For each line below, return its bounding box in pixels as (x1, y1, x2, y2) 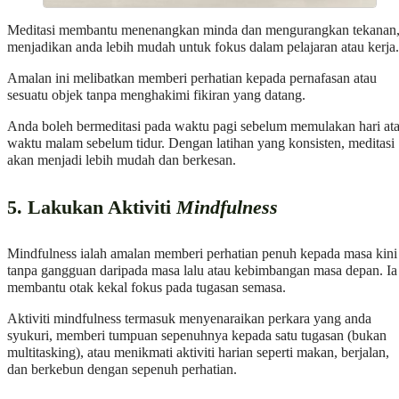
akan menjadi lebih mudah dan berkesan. (7, 152, 236, 169)
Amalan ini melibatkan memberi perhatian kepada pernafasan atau (7, 70, 377, 87)
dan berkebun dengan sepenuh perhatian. (7, 362, 237, 379)
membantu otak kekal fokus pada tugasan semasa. (7, 280, 286, 297)
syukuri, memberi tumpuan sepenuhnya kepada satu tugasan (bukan (7, 328, 387, 345)
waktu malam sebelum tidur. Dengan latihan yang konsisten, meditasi (7, 135, 395, 152)
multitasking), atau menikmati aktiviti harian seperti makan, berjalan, (7, 345, 389, 362)
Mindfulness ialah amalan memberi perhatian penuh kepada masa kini (7, 246, 397, 263)
